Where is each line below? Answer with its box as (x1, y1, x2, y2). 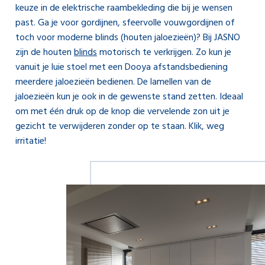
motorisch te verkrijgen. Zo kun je (97, 45, 231, 60)
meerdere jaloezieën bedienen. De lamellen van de (15, 75, 211, 90)
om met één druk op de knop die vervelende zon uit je (15, 104, 230, 119)
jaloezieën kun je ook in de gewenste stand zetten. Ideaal (15, 89, 243, 105)
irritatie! (15, 134, 46, 149)
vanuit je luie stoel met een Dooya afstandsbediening (15, 60, 228, 75)
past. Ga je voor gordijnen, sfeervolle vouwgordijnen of (15, 15, 235, 31)
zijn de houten (15, 45, 74, 60)
